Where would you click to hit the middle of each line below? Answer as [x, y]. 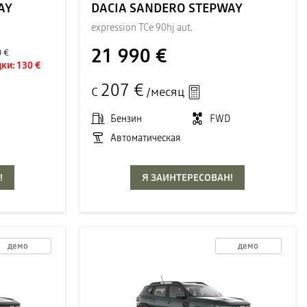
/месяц [165, 91]
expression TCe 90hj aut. [142, 27]
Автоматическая [145, 137]
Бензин [126, 118]
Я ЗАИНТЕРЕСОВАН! [188, 177]
